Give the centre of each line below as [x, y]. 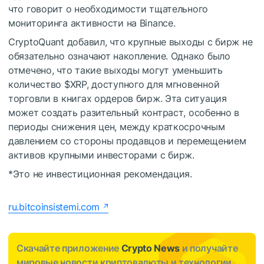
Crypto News [151, 248]
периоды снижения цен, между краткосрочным [117, 127]
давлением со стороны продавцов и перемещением [127, 141]
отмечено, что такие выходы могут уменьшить [115, 70]
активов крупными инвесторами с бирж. [101, 155]
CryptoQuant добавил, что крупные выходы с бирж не [131, 42]
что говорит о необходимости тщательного [108, 9]
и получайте [209, 248]
